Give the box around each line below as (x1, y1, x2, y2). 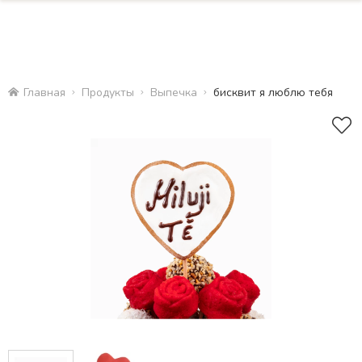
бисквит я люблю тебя (213, 85, 333, 100)
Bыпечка (150, 85, 197, 100)
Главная (23, 85, 65, 100)
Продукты (82, 85, 134, 100)
